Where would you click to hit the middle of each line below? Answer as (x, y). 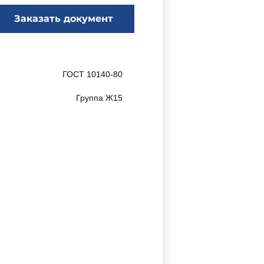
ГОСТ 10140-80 (91, 74)
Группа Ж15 (99, 98)
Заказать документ (64, 19)
